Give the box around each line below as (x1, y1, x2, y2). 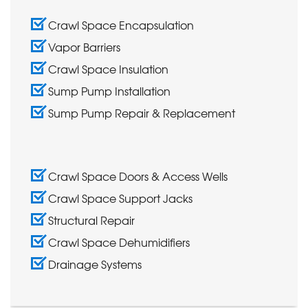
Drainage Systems (48, 255, 142, 272)
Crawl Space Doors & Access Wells (48, 167, 228, 184)
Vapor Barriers (48, 38, 120, 55)
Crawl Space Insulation (48, 60, 168, 77)
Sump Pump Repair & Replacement (48, 104, 235, 121)
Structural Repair (48, 211, 135, 228)
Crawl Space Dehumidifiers (48, 233, 190, 250)
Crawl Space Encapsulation (48, 16, 194, 33)
